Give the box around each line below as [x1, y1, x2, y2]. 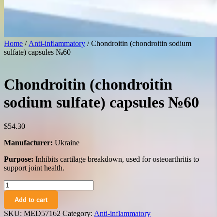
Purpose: [4, 155, 33, 163]
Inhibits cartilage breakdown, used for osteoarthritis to [33, 155, 199, 163]
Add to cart [15, 196, 47, 203]
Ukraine [55, 138, 79, 147]
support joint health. [4, 163, 64, 172]
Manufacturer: [4, 138, 55, 147]
